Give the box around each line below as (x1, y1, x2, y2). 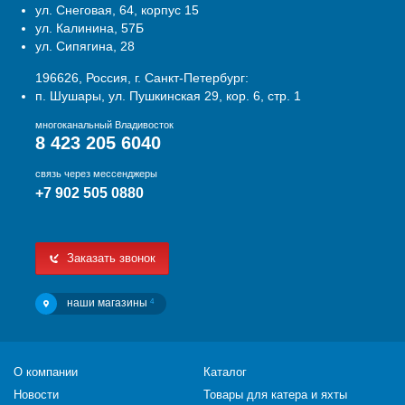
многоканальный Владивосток (35, 119, 174, 130)
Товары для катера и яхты (203, 388, 347, 401)
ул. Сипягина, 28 (35, 39, 135, 53)
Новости (14, 388, 59, 401)
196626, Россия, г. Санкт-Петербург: (35, 71, 249, 85)
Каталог (203, 365, 247, 379)
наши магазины (67, 297, 150, 310)
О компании (14, 365, 78, 379)
